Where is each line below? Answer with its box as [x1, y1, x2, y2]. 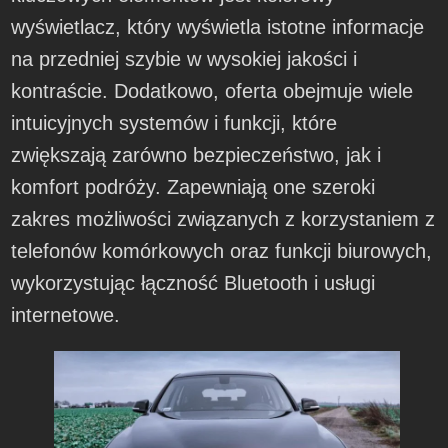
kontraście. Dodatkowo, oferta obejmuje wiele [11, 80, 414, 103]
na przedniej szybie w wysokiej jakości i [11, 48, 358, 71]
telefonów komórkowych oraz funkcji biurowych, [11, 240, 433, 263]
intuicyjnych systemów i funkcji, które [11, 112, 338, 135]
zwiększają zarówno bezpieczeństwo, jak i [11, 144, 382, 167]
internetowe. [11, 304, 121, 327]
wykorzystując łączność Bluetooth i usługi [11, 272, 376, 295]
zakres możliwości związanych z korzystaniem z [11, 208, 436, 231]
